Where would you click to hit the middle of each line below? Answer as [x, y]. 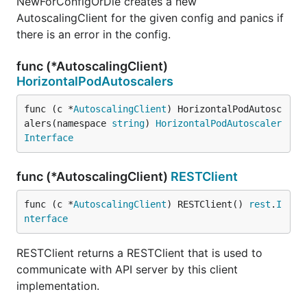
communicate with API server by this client [127, 269]
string [128, 123]
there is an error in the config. [94, 34]
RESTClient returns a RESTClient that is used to [139, 253]
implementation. [58, 286]
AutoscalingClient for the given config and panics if [150, 18]
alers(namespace [68, 123]
